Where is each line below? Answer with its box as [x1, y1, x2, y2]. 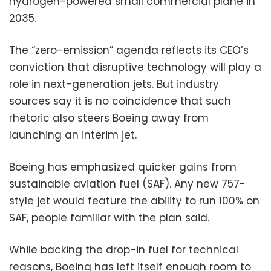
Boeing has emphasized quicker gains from [9, 159, 237, 174]
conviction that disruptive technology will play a [9, 59, 261, 74]
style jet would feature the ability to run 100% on [9, 193, 260, 208]
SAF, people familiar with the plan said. [9, 210, 209, 225]
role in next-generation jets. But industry [9, 76, 219, 91]
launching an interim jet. [9, 127, 137, 142]
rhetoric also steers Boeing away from [9, 110, 209, 125]
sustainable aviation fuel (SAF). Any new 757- [9, 176, 246, 191]
